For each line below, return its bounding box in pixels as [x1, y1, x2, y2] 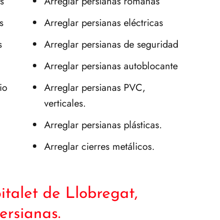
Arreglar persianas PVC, [44, 80, 146, 95]
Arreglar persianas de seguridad [44, 37, 179, 52]
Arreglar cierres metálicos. [44, 139, 155, 154]
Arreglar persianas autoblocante [44, 58, 178, 73]
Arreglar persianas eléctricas [44, 15, 164, 30]
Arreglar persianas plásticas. [44, 117, 163, 132]
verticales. [44, 96, 86, 110]
